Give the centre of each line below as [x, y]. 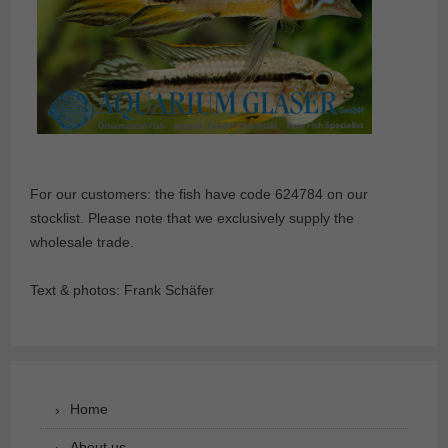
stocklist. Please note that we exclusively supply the [192, 217]
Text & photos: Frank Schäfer [122, 289]
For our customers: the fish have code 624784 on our [199, 193]
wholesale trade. [82, 241]
